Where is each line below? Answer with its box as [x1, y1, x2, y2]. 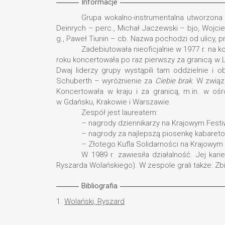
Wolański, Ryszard [64, 197, 125, 206]
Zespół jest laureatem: [81, 108, 158, 117]
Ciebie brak [155, 76, 192, 85]
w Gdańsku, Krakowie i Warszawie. [56, 97, 171, 106]
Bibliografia [81, 181, 118, 190]
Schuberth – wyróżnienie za [56, 76, 155, 85]
